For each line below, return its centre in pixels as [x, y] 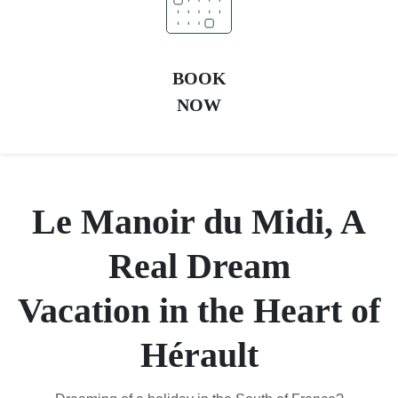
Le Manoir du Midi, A [199, 222]
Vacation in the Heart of [199, 310]
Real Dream [199, 266]
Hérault [199, 355]
